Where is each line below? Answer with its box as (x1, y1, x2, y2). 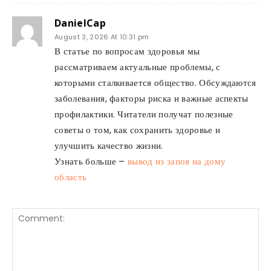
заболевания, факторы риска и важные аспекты (54, 92, 249, 105)
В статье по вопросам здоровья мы (54, 45, 200, 57)
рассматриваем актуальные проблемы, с (54, 60, 221, 73)
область (54, 171, 87, 183)
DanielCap (54, 16, 106, 30)
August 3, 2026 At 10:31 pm (54, 32, 149, 42)
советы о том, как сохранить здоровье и (54, 123, 221, 136)
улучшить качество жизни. (54, 139, 163, 152)
